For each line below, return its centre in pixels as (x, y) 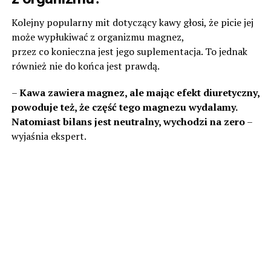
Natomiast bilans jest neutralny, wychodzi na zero (128, 121)
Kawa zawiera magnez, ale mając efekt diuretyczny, (139, 92)
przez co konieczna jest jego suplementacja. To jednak (129, 51)
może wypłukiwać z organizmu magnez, (97, 37)
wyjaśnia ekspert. (49, 136)
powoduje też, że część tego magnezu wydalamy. (124, 107)
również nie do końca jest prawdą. (85, 66)
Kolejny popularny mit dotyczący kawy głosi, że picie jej (132, 22)
